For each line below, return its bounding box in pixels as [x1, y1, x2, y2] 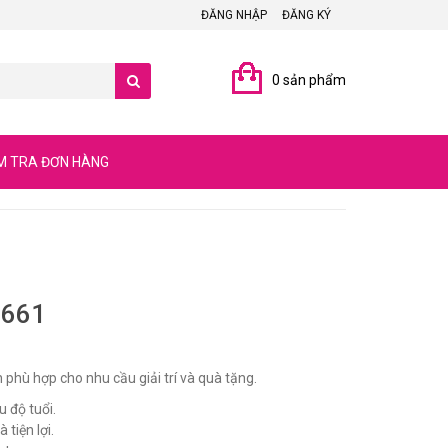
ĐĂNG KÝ [282, 8, 331, 22]
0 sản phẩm [272, 72, 346, 88]
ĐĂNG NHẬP [201, 8, 267, 22]
